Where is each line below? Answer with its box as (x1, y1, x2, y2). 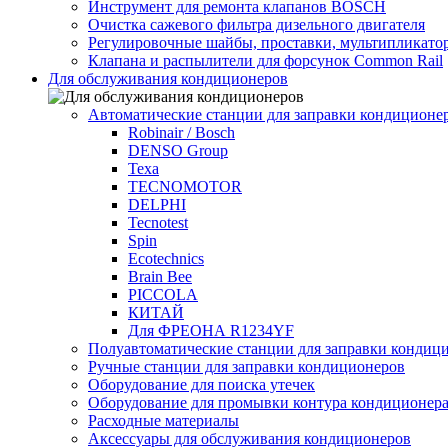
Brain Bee (128, 268, 192, 286)
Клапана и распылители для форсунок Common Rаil (88, 52, 443, 70)
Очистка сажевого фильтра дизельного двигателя (88, 16, 425, 34)
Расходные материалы (88, 412, 239, 430)
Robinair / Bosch (128, 124, 235, 142)
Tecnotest (128, 214, 188, 232)
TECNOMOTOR (128, 178, 242, 196)
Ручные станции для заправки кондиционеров (88, 358, 405, 376)
